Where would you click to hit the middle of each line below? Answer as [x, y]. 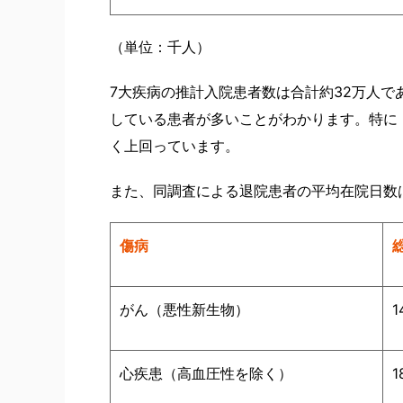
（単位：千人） [160, 46]
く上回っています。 [175, 145]
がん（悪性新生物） [184, 309]
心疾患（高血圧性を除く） [206, 373]
